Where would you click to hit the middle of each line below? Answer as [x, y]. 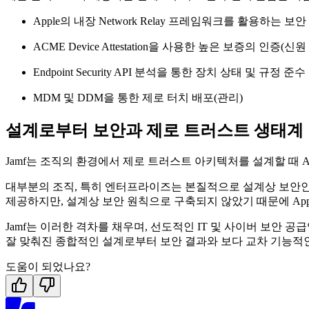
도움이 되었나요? [48, 267]
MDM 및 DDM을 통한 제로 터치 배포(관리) [138, 97]
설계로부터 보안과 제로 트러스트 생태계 [154, 130]
